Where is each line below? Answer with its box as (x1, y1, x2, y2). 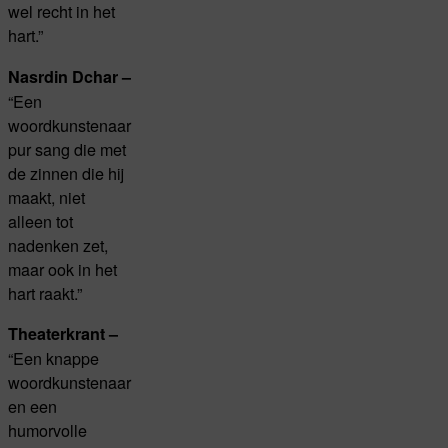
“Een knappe (8, 346, 99, 371)
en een (8, 394, 57, 419)
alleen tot (8, 208, 73, 233)
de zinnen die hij (8, 160, 124, 185)
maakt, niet (8, 184, 85, 209)
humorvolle (8, 418, 87, 443)
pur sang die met (8, 136, 126, 161)
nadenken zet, (8, 232, 108, 257)
